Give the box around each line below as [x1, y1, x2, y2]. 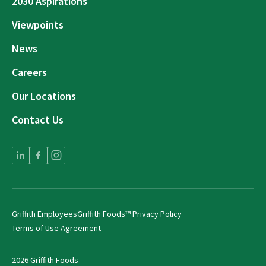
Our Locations [12, 89, 76, 103]
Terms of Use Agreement [12, 223, 101, 234]
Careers [12, 65, 47, 80]
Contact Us [12, 113, 64, 127]
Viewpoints [12, 18, 64, 32]
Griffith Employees [12, 208, 77, 220]
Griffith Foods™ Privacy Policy [77, 208, 182, 220]
